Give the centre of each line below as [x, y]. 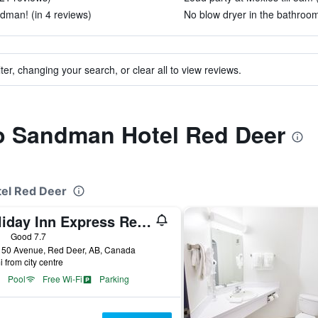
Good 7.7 [28, 236]
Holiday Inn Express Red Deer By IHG [144, 221]
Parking [114, 279]
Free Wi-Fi [62, 279]
